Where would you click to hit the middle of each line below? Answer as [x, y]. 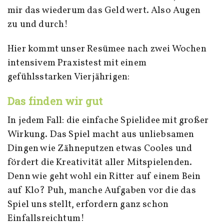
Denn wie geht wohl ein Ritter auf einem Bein [104, 176]
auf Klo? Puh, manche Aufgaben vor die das [102, 190]
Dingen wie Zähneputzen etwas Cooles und [100, 148]
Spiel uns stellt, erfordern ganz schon [88, 204]
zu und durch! [38, 25]
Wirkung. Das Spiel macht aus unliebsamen [101, 134]
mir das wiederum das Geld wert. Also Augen [104, 11]
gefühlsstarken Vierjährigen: [69, 77]
